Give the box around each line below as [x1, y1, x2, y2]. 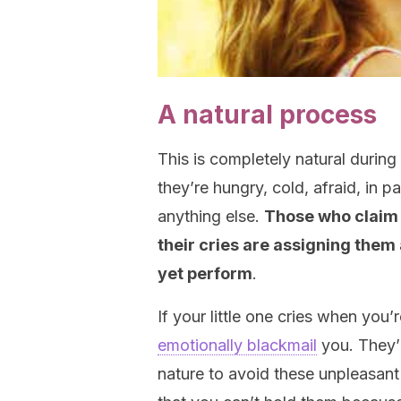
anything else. [158, 207, 264, 226]
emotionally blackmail [158, 336, 317, 354]
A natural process [158, 99, 377, 130]
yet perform [158, 264, 252, 283]
